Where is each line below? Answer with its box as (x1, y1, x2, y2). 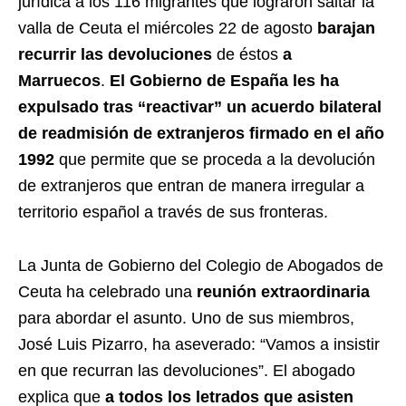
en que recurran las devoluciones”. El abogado (18, 361, 355, 380)
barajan (317, 18, 375, 37)
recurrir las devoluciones (18, 44, 212, 63)
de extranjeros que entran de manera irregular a (18, 176, 364, 195)
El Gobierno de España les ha (110, 71, 339, 90)
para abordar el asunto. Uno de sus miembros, (18, 308, 354, 327)
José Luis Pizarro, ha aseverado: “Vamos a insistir (18, 334, 380, 353)
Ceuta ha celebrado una (18, 282, 197, 301)
